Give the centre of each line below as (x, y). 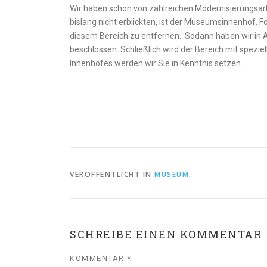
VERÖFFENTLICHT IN (112, 174)
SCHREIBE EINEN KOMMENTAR (166, 234)
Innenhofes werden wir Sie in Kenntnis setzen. (156, 63)
